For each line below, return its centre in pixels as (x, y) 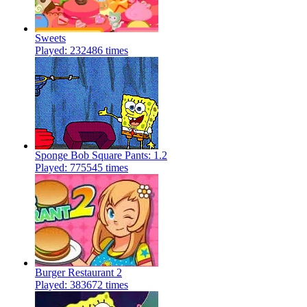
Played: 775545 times (82, 168)
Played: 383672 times (82, 285)
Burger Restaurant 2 (78, 273)
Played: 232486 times (82, 51)
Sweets (50, 38)
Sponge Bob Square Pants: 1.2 (101, 156)
